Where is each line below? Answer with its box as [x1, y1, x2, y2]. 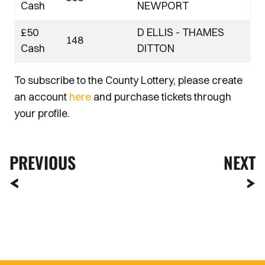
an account [14, 90, 69, 104]
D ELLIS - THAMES [137, 25, 224, 39]
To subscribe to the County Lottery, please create [14, 73, 243, 87]
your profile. [14, 106, 70, 120]
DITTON [137, 41, 174, 55]
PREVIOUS [9, 150, 76, 174]
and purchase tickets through [91, 90, 231, 104]
